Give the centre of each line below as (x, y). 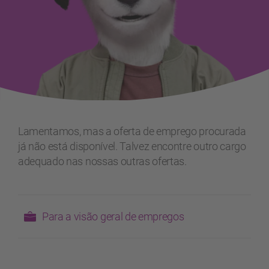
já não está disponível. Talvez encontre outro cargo (132, 146)
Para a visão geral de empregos (113, 217)
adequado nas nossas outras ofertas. (102, 161)
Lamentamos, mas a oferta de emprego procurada (132, 131)
